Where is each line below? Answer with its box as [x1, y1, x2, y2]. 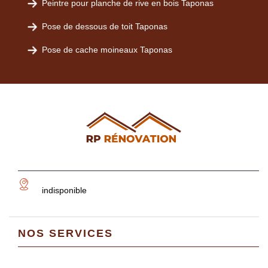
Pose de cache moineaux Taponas [42, 45, 172, 54]
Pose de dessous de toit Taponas [42, 22, 167, 31]
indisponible [42, 185, 87, 195]
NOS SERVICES [18, 227, 113, 239]
